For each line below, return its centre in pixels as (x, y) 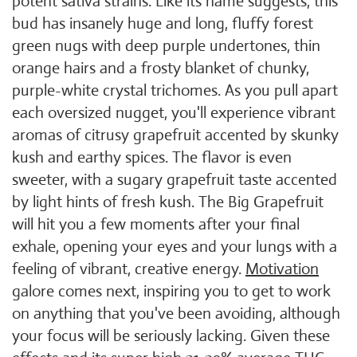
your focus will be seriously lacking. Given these (171, 336)
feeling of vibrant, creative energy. (129, 269)
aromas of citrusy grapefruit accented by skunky (175, 135)
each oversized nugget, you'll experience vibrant (174, 113)
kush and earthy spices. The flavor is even (152, 157)
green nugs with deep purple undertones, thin (166, 46)
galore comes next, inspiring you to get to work (171, 291)
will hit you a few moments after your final (156, 224)
